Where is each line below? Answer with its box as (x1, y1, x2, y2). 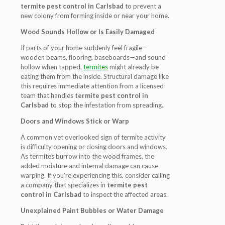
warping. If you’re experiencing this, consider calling (21, 171, 170, 179)
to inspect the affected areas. (81, 190, 168, 198)
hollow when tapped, (21, 63, 83, 71)
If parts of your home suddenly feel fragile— (21, 44, 148, 52)
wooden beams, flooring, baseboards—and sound (21, 53, 166, 61)
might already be (108, 63, 159, 71)
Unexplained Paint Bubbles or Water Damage (21, 206, 164, 214)
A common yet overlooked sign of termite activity (21, 133, 166, 141)
